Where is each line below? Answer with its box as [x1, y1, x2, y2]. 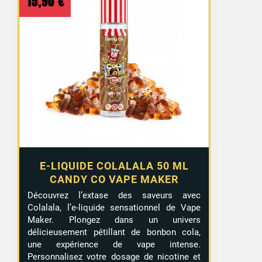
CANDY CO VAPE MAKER [50, 173, 179, 185]
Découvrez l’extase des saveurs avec [27, 189, 201, 201]
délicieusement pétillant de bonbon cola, [27, 226, 201, 237]
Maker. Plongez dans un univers [27, 214, 201, 225]
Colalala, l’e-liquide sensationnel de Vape [27, 202, 201, 213]
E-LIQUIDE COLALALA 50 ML [39, 159, 189, 172]
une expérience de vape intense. [27, 239, 201, 250]
